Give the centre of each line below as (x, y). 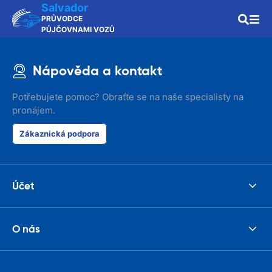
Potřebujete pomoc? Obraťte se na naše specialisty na (128, 97)
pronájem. (34, 110)
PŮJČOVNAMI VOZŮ (78, 29)
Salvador (65, 8)
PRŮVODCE (62, 19)
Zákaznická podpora (59, 134)
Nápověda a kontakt (97, 71)
